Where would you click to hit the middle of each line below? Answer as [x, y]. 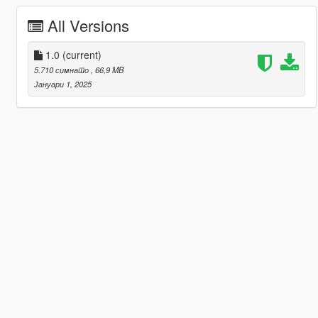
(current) [82, 54]
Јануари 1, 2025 [62, 83]
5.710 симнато [62, 69]
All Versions [88, 25]
